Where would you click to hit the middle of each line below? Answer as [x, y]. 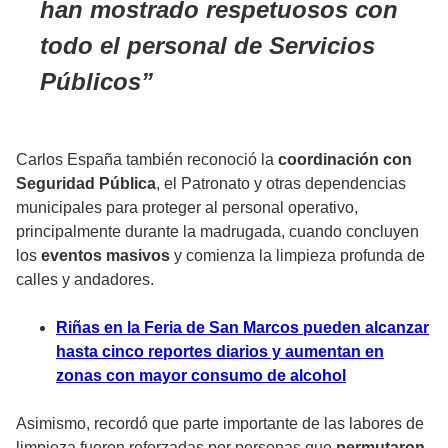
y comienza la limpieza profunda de [297, 256]
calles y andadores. [85, 280]
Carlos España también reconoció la [147, 160]
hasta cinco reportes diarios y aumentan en [220, 352]
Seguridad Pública [86, 184]
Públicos [90, 82]
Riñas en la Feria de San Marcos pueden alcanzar [242, 328]
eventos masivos [105, 256]
